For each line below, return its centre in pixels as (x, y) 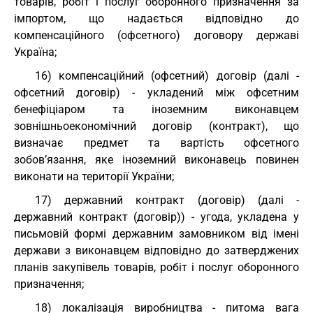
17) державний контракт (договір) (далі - (167, 200)
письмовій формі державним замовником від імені (156, 234)
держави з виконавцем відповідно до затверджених (156, 250)
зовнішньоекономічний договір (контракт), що (156, 126)
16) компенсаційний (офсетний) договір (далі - (167, 76)
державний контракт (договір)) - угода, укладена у (156, 217)
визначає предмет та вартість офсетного (156, 143)
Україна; (35, 52)
